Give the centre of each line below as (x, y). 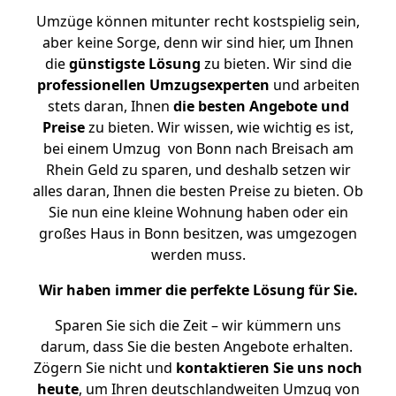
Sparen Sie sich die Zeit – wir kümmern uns (198, 325)
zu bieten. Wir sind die (276, 64)
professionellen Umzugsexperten (153, 85)
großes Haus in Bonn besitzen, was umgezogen (198, 233)
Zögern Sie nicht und (105, 368)
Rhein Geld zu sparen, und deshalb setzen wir (198, 170)
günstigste (107, 64)
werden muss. (198, 255)
